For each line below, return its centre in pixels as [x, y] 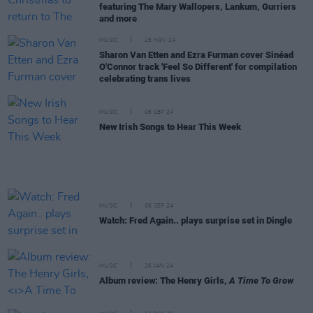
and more [118, 18]
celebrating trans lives [145, 78]
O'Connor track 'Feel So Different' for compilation [198, 66]
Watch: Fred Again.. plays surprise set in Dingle [196, 220]
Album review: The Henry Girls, [164, 280]
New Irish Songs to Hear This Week [170, 126]
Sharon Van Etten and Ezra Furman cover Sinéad [196, 54]
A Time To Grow [261, 280]
